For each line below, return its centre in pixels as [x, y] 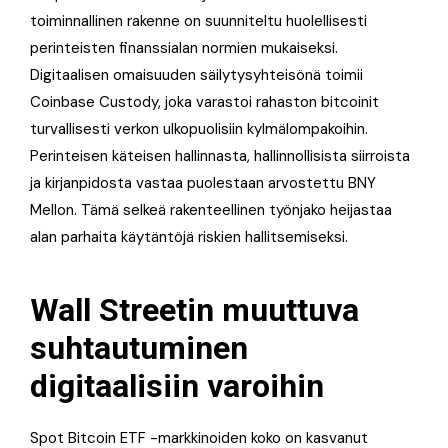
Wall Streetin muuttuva [194, 310]
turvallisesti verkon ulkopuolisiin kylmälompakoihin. [199, 129]
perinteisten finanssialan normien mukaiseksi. [184, 48]
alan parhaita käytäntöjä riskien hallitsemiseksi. [189, 237]
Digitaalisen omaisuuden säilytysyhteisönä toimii [196, 75]
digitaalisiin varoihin [177, 386]
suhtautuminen [139, 348]
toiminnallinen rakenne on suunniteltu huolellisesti [198, 21]
